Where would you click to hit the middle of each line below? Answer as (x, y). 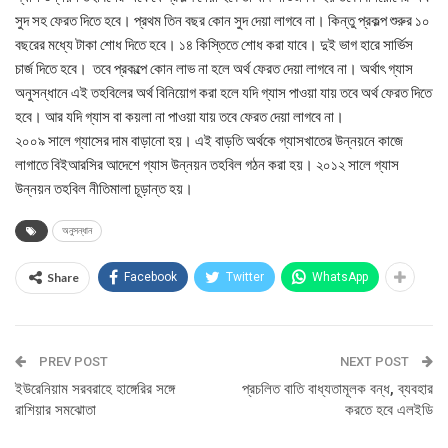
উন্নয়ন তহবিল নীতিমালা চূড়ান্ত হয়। (104, 188)
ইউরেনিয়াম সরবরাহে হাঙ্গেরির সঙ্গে (95, 389)
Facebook (150, 277)
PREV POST (72, 361)
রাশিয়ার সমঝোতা (55, 410)
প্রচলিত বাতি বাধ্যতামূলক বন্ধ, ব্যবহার (337, 389)
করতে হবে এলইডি (389, 410)
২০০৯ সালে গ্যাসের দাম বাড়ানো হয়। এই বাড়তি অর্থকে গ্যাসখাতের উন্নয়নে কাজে (209, 140)
